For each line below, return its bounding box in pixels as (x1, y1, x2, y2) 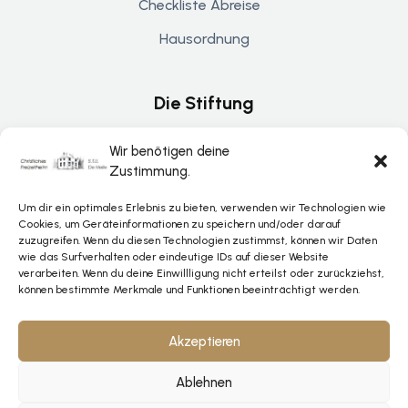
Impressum (167, 348, 241, 366)
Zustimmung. (109, 163, 190, 179)
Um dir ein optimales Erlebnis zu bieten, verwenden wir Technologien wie (18, 201, 386, 214)
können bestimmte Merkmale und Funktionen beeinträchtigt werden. (18, 283, 360, 296)
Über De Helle (155, 138, 244, 157)
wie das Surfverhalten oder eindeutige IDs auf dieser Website (18, 250, 329, 263)
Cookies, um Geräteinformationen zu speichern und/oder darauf (18, 218, 341, 230)
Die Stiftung (154, 92, 254, 115)
